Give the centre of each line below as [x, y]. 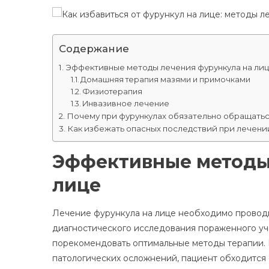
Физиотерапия [113, 91]
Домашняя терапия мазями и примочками [166, 79]
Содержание [94, 49]
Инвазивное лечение [126, 103]
